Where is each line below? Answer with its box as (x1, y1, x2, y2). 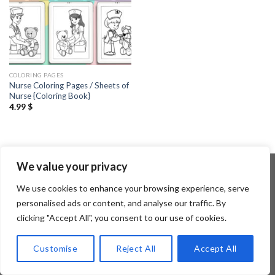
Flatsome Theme (139, 192, 209, 203)
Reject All (116, 243, 156, 254)
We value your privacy (17, 160, 128, 173)
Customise (33, 243, 78, 254)
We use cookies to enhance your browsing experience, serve (17, 183, 249, 193)
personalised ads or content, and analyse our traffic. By (17, 198, 226, 208)
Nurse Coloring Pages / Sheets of (9, 80, 129, 91)
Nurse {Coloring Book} (9, 91, 90, 101)
